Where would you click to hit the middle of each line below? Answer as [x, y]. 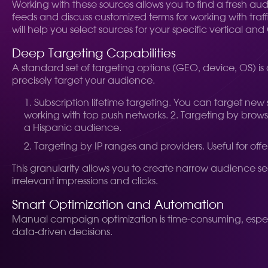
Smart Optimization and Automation [118, 205]
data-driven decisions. [62, 232]
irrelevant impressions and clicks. [85, 181]
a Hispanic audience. [73, 128]
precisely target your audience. [83, 81]
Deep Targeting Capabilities [94, 54]
